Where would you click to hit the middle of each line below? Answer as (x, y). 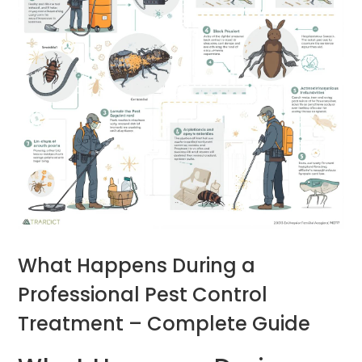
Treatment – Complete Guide (164, 323)
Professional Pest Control (143, 294)
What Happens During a (137, 265)
